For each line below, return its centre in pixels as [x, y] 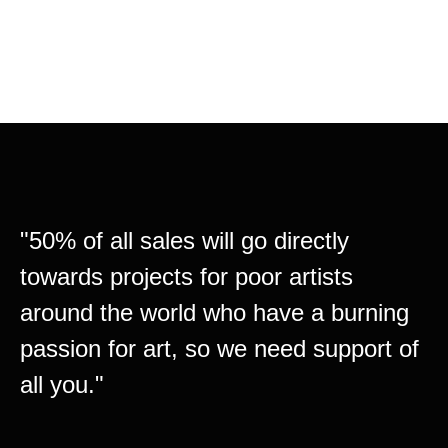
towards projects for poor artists [186, 277]
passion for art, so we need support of [219, 349]
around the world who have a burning [214, 313]
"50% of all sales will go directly [184, 241]
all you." [62, 385]
